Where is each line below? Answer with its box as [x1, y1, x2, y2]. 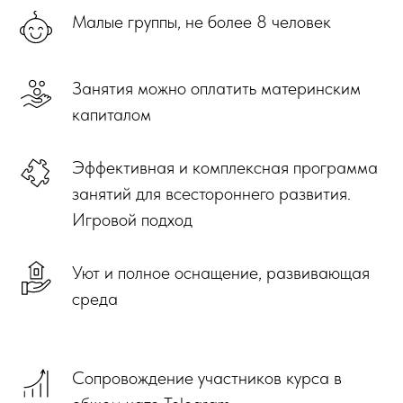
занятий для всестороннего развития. [72, 182, 351, 204]
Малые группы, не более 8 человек [72, 10, 331, 32]
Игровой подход [72, 208, 193, 230]
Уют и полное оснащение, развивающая [72, 261, 370, 283]
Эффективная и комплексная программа [72, 156, 378, 178]
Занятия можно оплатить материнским [72, 76, 361, 99]
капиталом [72, 103, 151, 125]
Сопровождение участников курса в [72, 366, 342, 389]
